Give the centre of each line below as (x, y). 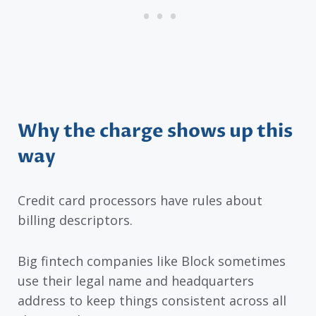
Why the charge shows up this (155, 131)
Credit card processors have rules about (140, 200)
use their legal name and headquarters (136, 281)
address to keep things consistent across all (152, 301)
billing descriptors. (75, 220)
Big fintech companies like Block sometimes (152, 261)
